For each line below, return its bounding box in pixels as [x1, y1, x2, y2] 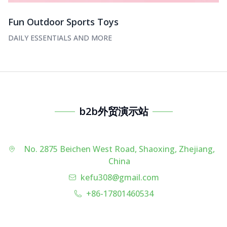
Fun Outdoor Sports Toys [8, 15, 119, 28]
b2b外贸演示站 [79, 104, 148, 118]
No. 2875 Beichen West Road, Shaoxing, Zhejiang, [23, 143, 215, 155]
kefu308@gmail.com [80, 172, 159, 183]
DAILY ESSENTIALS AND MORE [8, 32, 112, 43]
